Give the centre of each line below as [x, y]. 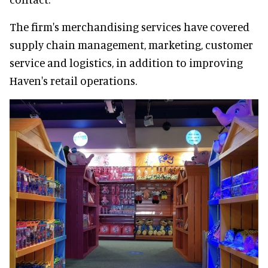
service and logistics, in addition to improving [126, 63]
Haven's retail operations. [73, 81]
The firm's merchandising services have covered [130, 27]
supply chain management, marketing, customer [131, 45]
